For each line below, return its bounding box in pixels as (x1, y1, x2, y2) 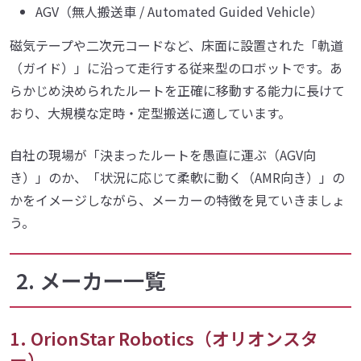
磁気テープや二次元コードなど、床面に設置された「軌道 (10, 35, 343, 55)
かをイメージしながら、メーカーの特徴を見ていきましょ (10, 189, 345, 210)
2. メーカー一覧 (16, 263, 165, 296)
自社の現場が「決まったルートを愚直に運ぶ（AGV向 (10, 144, 316, 164)
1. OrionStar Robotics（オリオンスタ (10, 325, 318, 351)
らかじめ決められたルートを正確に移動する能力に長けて (10, 80, 345, 100)
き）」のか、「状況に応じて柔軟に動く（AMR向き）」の (10, 167, 345, 187)
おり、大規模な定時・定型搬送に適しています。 (10, 102, 291, 122)
